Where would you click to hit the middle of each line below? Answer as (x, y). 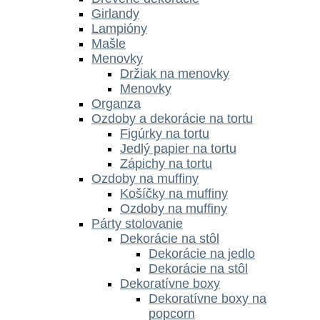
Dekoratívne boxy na (207, 298)
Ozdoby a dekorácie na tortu (172, 118)
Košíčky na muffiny (174, 193)
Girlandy (115, 13)
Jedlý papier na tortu (178, 148)
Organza (116, 103)
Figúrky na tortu (165, 133)
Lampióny (119, 28)
